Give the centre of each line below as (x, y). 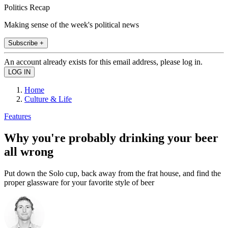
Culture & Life (48, 99)
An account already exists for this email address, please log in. (103, 62)
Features (18, 116)
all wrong (29, 151)
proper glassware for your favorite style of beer (79, 182)
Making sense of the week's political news (72, 24)
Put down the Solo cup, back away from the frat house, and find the (112, 173)
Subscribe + (26, 43)
